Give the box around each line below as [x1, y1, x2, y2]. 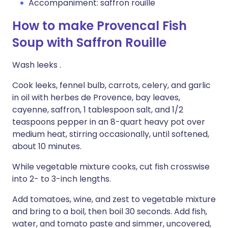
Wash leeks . [12, 59, 61, 71]
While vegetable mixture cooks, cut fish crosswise [12, 161, 210, 173]
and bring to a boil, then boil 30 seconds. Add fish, [12, 206, 207, 217]
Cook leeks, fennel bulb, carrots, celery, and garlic [12, 79, 211, 91]
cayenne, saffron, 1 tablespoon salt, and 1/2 [12, 104, 183, 116]
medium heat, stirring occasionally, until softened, [12, 128, 209, 140]
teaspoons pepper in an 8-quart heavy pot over [12, 116, 205, 128]
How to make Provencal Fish [12, 17, 187, 34]
